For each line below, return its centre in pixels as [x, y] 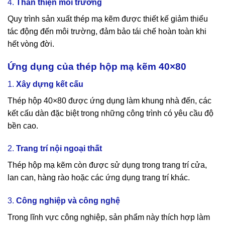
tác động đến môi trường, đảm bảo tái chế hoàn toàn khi [107, 32]
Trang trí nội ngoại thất [59, 149]
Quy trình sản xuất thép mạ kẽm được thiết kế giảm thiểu [108, 19]
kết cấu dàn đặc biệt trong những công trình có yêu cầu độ [110, 113]
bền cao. [23, 126]
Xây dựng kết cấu [50, 84]
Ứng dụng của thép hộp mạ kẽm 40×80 [97, 67]
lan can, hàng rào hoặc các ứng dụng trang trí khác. [99, 178]
